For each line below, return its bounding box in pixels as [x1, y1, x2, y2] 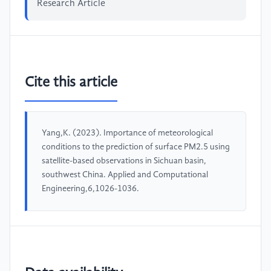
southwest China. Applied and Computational [42, 171, 208, 180]
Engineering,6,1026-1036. [42, 184, 139, 194]
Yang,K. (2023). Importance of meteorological [42, 129, 213, 138]
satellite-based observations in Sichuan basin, [42, 157, 206, 166]
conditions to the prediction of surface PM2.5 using [42, 143, 230, 152]
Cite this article [25, 76, 117, 91]
